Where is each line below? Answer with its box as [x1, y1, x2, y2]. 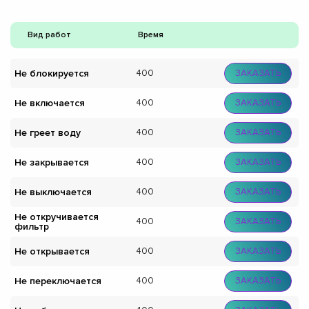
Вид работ [28, 30, 71, 41]
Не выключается [14, 186, 92, 198]
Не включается [14, 97, 85, 109]
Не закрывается [14, 156, 89, 168]
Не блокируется [14, 67, 89, 79]
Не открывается [14, 245, 90, 257]
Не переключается [14, 275, 101, 287]
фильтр [14, 220, 49, 232]
